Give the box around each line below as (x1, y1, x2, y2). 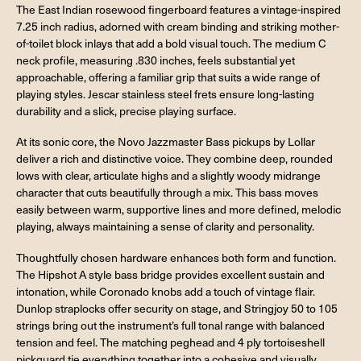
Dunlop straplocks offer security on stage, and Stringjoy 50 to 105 (16, 301, 338, 317)
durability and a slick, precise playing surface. (16, 102, 236, 118)
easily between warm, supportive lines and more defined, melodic (16, 201, 341, 218)
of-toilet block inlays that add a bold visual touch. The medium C (16, 35, 326, 51)
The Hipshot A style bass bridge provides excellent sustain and (16, 267, 325, 283)
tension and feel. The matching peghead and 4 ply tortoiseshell (16, 334, 325, 351)
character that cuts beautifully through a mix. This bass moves (16, 185, 318, 201)
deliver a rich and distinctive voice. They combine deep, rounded (16, 151, 333, 167)
